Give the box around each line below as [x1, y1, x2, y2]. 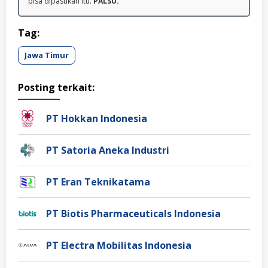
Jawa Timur [25, 50, 69, 60]
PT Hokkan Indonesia [46, 112, 147, 125]
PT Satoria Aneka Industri [46, 144, 169, 157]
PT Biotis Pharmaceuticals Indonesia [46, 207, 221, 220]
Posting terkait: [18, 81, 95, 94]
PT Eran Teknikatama [46, 175, 150, 188]
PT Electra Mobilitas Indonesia [46, 239, 191, 252]
